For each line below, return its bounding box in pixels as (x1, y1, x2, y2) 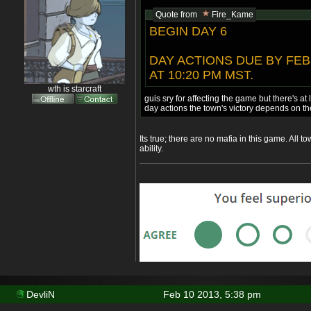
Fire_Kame (212, 10, 253, 20)
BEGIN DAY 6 (149, 24, 227, 39)
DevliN (26, 289, 55, 301)
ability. (140, 144, 163, 154)
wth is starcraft (48, 84, 101, 94)
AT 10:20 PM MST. (149, 68, 253, 83)
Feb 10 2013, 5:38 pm (162, 289, 261, 301)
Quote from (155, 10, 199, 20)
